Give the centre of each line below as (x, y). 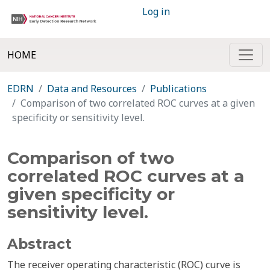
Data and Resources (92, 89)
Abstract (39, 244)
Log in (156, 11)
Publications (178, 89)
